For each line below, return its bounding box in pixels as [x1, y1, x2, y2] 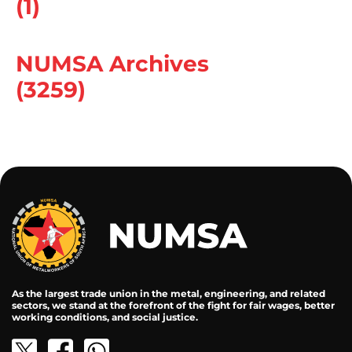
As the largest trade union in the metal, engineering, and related [12, 288, 325, 300]
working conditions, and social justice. [12, 311, 198, 324]
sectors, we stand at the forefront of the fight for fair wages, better [12, 299, 335, 312]
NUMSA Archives [16, 49, 209, 77]
